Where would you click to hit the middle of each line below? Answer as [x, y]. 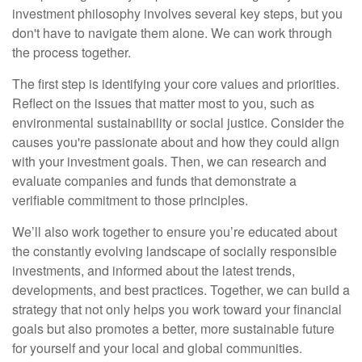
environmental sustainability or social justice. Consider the [178, 122]
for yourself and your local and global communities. [157, 348]
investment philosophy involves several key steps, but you [177, 13]
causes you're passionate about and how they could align [176, 142]
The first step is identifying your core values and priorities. [176, 84]
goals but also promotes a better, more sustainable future [173, 328]
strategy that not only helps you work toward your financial [177, 309]
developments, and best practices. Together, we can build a [181, 290]
